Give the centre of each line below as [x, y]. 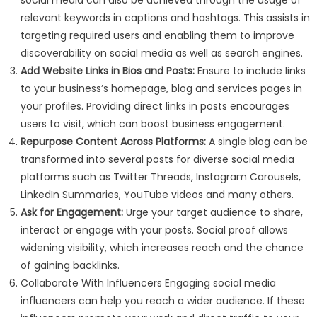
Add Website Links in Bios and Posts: [107, 71]
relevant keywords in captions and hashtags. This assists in [165, 18]
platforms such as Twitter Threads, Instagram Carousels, [160, 177]
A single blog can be [257, 142]
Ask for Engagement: [73, 213]
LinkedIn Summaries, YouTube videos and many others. [157, 195]
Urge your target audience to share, [214, 213]
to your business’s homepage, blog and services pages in [161, 89]
